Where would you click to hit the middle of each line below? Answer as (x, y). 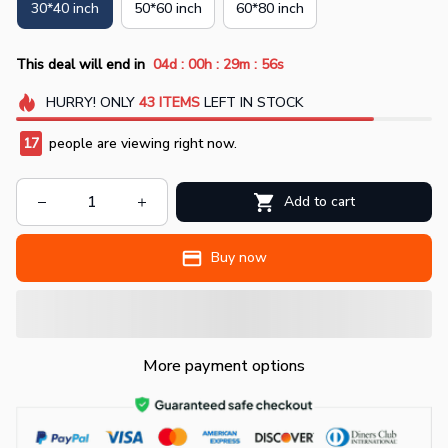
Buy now (239, 258)
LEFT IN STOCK (251, 102)
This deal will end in (80, 65)
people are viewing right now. (141, 144)
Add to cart (319, 202)
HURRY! (70, 102)
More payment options (224, 366)
